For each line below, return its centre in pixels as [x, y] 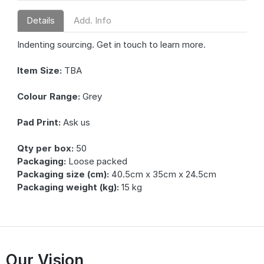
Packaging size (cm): [63, 174]
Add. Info [92, 20]
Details [40, 20]
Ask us [75, 122]
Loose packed [96, 161]
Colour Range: [48, 96]
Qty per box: [45, 148]
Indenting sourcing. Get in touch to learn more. [111, 44]
